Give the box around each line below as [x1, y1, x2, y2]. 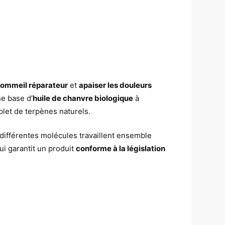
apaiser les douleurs [79, 80, 152, 90]
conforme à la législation [76, 144, 166, 154]
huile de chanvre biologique [33, 93, 134, 103]
